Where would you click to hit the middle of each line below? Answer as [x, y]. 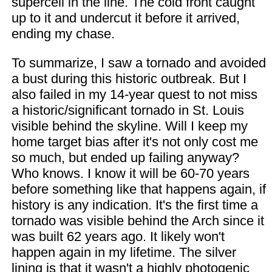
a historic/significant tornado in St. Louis [127, 110]
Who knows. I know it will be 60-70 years [130, 174]
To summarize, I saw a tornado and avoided [138, 63]
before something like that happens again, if [138, 189]
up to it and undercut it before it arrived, [125, 18]
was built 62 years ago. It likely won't [118, 237]
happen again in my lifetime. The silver [124, 253]
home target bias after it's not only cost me [134, 142]
